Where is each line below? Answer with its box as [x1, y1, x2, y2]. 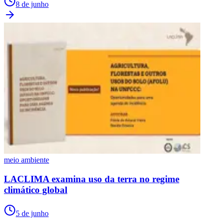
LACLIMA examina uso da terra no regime [4, 173, 179, 184]
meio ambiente [4, 156, 49, 164]
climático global [4, 184, 67, 195]
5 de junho [16, 209, 49, 218]
